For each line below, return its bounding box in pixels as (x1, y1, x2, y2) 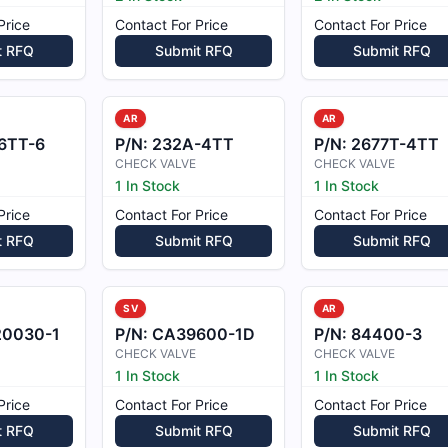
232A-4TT (152, 134, 235, 154)
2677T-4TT (350, 134, 439, 154)
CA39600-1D (152, 324, 256, 344)
